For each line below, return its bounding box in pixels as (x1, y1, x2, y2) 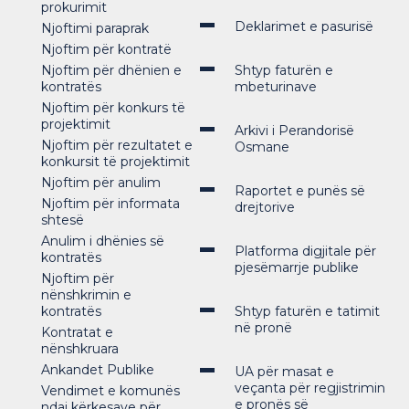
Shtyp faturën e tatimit (234, 303, 380, 320)
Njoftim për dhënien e (41, 62, 182, 79)
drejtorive (234, 199, 295, 215)
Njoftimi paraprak (41, 20, 149, 37)
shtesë (41, 212, 84, 228)
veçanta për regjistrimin (234, 380, 385, 396)
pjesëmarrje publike (234, 259, 359, 276)
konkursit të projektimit (41, 153, 190, 170)
